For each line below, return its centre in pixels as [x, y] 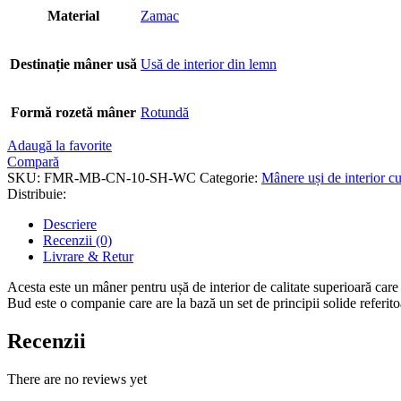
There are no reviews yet [77, 379]
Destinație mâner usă [73, 64]
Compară [33, 161]
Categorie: [230, 177]
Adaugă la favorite [60, 145]
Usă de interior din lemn [209, 64]
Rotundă [165, 112]
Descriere [70, 224]
